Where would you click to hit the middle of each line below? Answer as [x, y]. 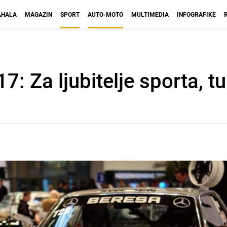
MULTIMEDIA [150, 14]
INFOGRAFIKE [196, 14]
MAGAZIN [39, 14]
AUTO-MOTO [105, 14]
